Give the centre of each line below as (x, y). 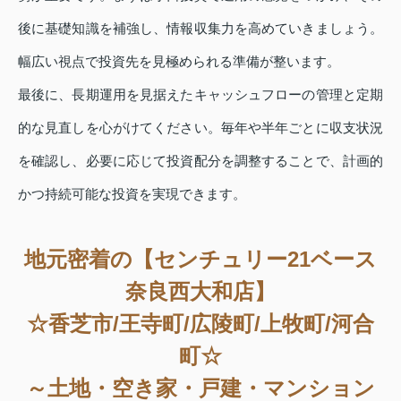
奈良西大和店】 (200, 291)
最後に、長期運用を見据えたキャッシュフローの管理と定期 (200, 94)
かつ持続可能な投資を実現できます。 (132, 193)
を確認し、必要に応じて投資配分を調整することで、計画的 (200, 160)
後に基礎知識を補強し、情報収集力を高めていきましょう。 (200, 28)
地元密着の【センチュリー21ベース (200, 259)
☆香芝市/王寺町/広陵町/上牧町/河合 (200, 323)
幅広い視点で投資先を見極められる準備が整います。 (179, 61)
